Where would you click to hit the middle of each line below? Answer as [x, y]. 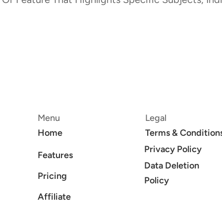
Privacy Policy [173, 149]
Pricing [53, 176]
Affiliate [55, 197]
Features [55, 155]
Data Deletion [172, 166]
